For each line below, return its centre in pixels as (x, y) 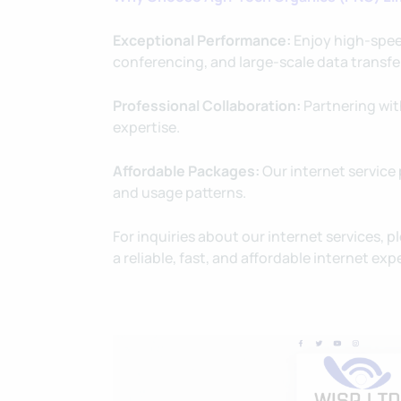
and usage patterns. (179, 192)
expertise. (146, 127)
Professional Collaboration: (207, 106)
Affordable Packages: (186, 171)
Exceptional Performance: (202, 40)
